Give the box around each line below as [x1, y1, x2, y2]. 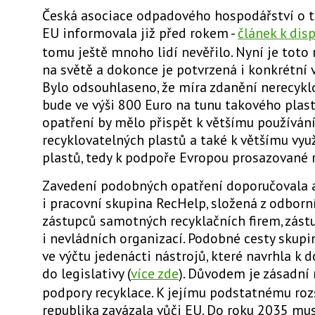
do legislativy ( [42, 264, 131, 282]
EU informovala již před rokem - [42, 23, 238, 41]
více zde [131, 264, 179, 282]
